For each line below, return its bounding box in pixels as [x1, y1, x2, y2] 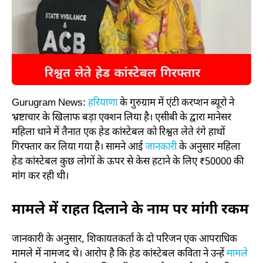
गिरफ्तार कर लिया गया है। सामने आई [12, 141, 145, 154]
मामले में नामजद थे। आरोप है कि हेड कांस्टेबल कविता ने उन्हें [12, 247, 227, 261]
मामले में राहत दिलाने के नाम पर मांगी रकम [12, 200, 249, 220]
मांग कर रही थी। [12, 170, 69, 184]
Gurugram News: [12, 97, 88, 110]
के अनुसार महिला [177, 141, 240, 154]
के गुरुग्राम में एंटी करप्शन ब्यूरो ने [117, 97, 234, 110]
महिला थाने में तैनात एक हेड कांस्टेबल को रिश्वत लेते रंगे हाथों [12, 126, 225, 140]
